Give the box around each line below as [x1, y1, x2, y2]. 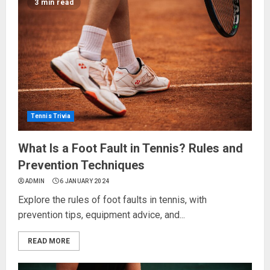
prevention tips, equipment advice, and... [18, 209, 185, 221]
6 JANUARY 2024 [60, 178, 110, 185]
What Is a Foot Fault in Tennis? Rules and [18, 141, 243, 156]
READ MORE [28, 237, 70, 246]
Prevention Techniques [18, 158, 145, 173]
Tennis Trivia [31, 113, 71, 120]
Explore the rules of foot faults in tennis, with [18, 194, 207, 206]
